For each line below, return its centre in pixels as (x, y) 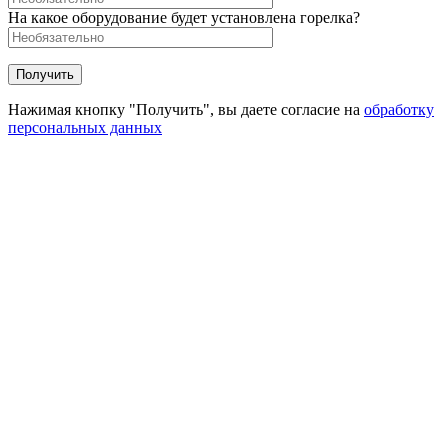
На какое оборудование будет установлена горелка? (184, 18)
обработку (399, 110)
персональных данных (85, 128)
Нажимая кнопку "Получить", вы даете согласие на (186, 110)
